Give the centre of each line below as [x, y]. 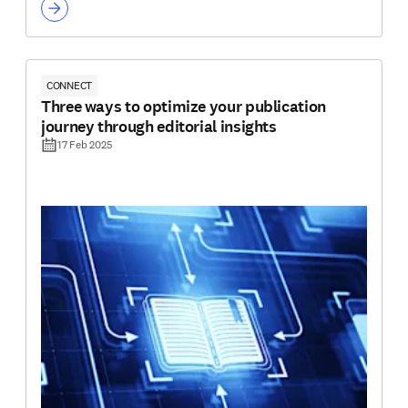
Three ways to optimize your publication [184, 107]
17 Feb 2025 [85, 145]
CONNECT [70, 86]
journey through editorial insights [159, 127]
